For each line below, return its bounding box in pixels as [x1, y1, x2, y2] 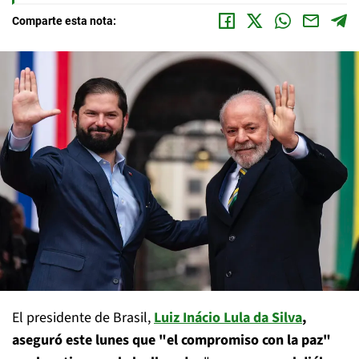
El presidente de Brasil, [12, 308, 154, 329]
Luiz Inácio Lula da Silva [154, 308, 302, 329]
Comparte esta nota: [12, 14, 116, 27]
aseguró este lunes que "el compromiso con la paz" [12, 330, 331, 351]
